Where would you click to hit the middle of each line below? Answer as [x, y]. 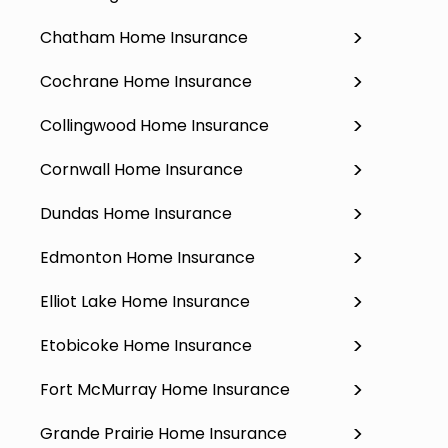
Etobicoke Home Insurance [146, 345]
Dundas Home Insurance [136, 213]
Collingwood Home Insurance [154, 125]
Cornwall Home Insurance [141, 169]
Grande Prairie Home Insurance [163, 433]
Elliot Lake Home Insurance [145, 301]
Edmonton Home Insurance [147, 257]
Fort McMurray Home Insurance [165, 389]
